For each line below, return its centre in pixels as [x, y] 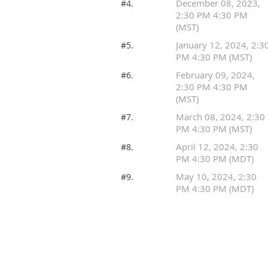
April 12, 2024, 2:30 [217, 147]
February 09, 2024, [215, 75]
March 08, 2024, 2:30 [220, 117]
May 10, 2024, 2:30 [216, 177]
